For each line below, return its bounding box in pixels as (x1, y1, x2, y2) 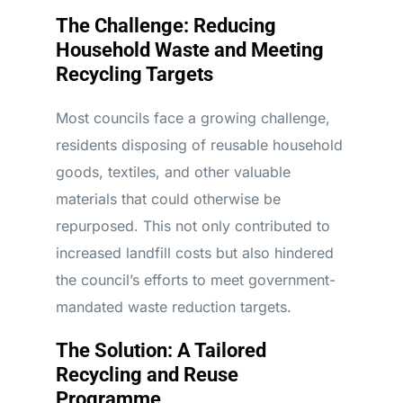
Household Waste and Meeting (55, 39, 324, 61)
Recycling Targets (55, 63, 213, 85)
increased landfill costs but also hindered (55, 244, 334, 262)
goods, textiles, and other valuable (55, 163, 291, 181)
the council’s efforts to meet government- (55, 271, 336, 289)
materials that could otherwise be (55, 190, 281, 208)
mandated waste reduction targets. (55, 298, 291, 316)
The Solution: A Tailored (55, 339, 266, 362)
